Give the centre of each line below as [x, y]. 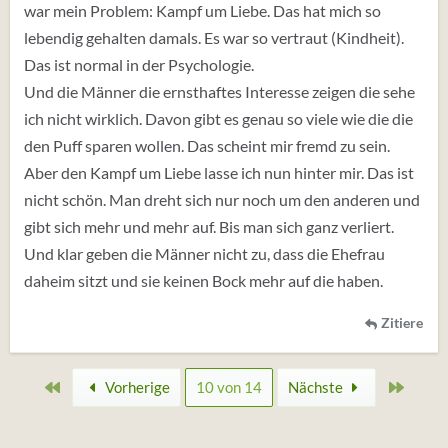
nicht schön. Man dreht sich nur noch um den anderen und [222, 199]
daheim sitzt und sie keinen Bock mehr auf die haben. [203, 280]
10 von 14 [229, 387]
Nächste [317, 387]
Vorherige [136, 387]
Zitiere [402, 323]
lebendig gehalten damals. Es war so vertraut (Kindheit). [214, 37]
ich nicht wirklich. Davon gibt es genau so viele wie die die [218, 118]
